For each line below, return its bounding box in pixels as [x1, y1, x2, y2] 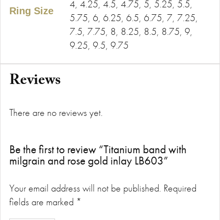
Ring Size [9, 5, 54, 16]
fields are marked [9, 195, 76, 208]
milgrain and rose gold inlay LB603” [9, 153, 168, 168]
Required [163, 181, 196, 194]
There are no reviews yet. [9, 106, 103, 119]
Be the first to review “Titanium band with [9, 141, 187, 157]
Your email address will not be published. [9, 181, 161, 194]
